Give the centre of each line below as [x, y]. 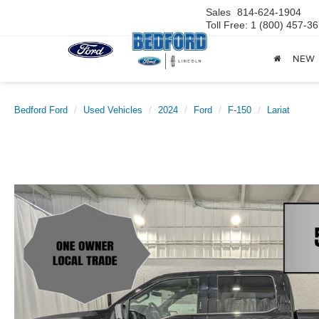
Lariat [278, 110]
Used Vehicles [113, 110]
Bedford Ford [41, 110]
